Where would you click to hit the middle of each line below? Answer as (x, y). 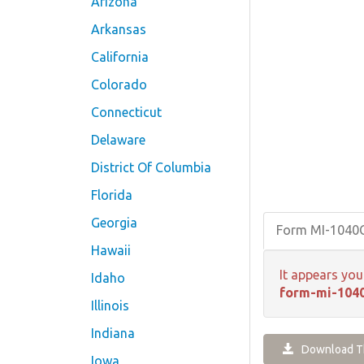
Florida (112, 195)
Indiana (113, 333)
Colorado (119, 84)
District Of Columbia (151, 167)
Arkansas (119, 29)
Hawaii (111, 250)
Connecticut (126, 112)
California (120, 57)
